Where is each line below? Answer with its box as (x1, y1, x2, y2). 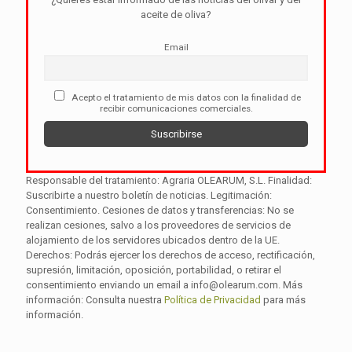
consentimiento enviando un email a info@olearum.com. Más (26, 279, 302, 291)
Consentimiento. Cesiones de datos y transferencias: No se (26, 204, 294, 217)
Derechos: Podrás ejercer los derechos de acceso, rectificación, (26, 249, 315, 262)
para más (261, 294, 306, 306)
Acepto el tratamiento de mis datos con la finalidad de (69, 92, 302, 104)
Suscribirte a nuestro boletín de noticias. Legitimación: (26, 189, 272, 202)
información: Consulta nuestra (26, 294, 164, 306)
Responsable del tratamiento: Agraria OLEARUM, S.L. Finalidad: (26, 174, 312, 187)
